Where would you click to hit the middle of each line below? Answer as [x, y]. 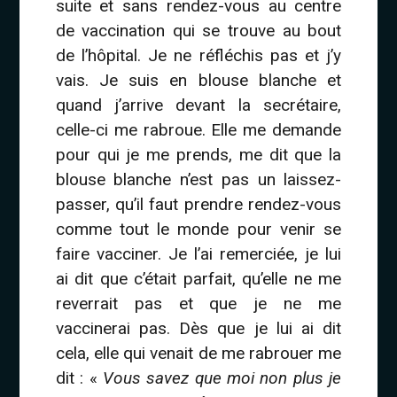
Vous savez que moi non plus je [222, 378]
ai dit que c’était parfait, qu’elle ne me [198, 279]
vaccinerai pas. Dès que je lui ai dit [198, 329]
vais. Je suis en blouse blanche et [198, 81]
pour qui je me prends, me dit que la [198, 155]
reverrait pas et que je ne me [198, 304]
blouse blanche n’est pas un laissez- [198, 180]
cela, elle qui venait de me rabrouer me [198, 354]
